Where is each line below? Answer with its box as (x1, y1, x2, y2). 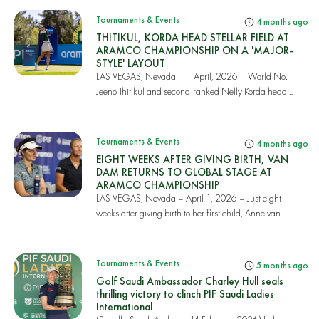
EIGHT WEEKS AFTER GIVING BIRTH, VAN (95, 152, 288, 166)
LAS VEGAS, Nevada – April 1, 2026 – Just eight (95, 192, 281, 204)
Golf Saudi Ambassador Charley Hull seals (95, 274, 283, 288)
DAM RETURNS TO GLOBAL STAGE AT (95, 165, 272, 179)
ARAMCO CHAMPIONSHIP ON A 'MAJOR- (95, 43, 293, 57)
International (95, 300, 152, 313)
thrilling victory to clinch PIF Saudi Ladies (95, 287, 274, 300)
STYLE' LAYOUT (95, 56, 165, 70)
